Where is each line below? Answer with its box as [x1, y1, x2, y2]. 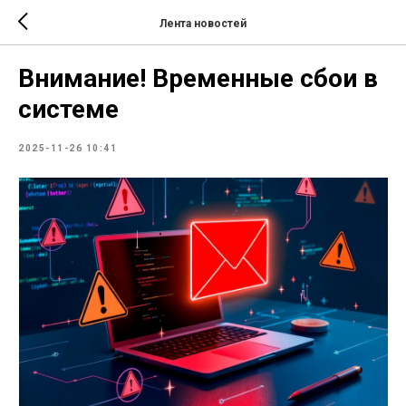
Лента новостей [159, 16, 246, 30]
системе [18, 94, 119, 124]
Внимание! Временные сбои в [18, 63, 378, 93]
